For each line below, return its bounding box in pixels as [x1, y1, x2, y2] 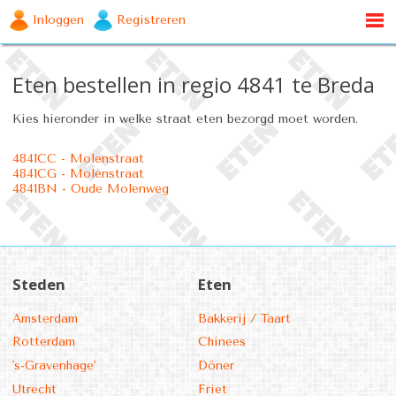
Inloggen [33, 12, 85, 28]
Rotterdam [12, 334, 75, 350]
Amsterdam [12, 310, 78, 326]
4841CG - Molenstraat [12, 165, 144, 181]
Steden [12, 273, 65, 294]
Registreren [117, 12, 187, 28]
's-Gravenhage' [12, 358, 95, 374]
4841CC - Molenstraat [12, 150, 144, 166]
